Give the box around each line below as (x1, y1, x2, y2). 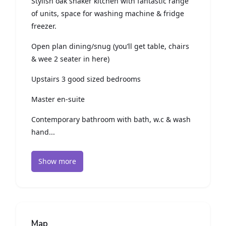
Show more (38, 156, 76, 166)
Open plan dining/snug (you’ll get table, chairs (31, 41, 189, 51)
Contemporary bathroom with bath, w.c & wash (31, 115, 191, 125)
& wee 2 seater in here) (31, 54, 109, 64)
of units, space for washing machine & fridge (31, 9, 184, 19)
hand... (31, 127, 55, 137)
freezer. (31, 21, 56, 31)
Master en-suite (31, 94, 85, 104)
